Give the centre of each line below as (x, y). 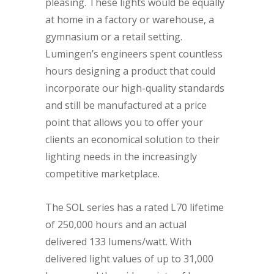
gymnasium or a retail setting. (114, 37)
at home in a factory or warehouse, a (130, 20)
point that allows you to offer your (124, 123)
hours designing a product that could (130, 71)
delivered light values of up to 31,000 (129, 259)
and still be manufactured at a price (126, 106)
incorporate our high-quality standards (135, 88)
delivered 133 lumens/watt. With (118, 242)
